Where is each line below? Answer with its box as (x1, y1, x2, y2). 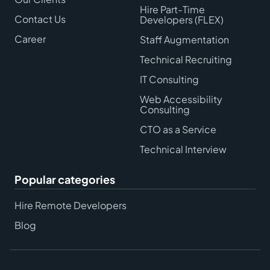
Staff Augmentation (140, 33, 229, 46)
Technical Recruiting (140, 52, 232, 66)
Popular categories (14, 172, 115, 186)
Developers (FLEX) (140, 13, 224, 26)
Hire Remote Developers (14, 198, 127, 212)
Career (14, 32, 46, 45)
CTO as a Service (140, 122, 216, 136)
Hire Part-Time (140, 2, 205, 16)
